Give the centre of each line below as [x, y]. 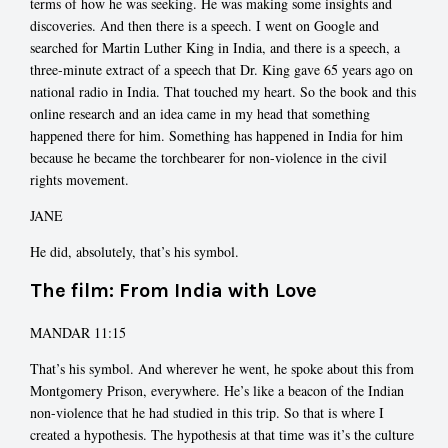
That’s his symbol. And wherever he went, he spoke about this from [222, 368]
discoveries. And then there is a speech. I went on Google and [204, 25]
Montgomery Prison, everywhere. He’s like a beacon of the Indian [217, 390]
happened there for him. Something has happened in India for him [216, 135]
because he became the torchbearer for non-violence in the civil [208, 157]
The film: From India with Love [173, 290]
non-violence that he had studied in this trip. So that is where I [207, 412]
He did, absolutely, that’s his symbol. [134, 251]
